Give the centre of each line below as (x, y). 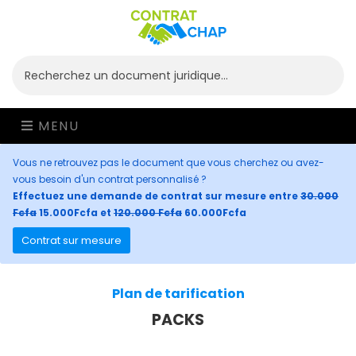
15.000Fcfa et (75, 213)
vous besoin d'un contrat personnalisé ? (110, 179)
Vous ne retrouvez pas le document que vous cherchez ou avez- (168, 163)
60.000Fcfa (214, 213)
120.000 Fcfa (148, 213)
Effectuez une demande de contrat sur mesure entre (157, 196)
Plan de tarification (178, 294)
